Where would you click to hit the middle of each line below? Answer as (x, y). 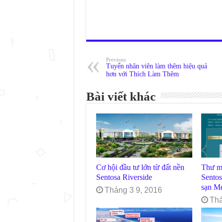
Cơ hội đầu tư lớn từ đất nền (140, 167)
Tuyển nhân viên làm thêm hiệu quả (156, 66)
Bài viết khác (121, 96)
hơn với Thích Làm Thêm (142, 74)
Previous (116, 59)
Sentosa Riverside (124, 177)
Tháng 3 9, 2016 (133, 190)
